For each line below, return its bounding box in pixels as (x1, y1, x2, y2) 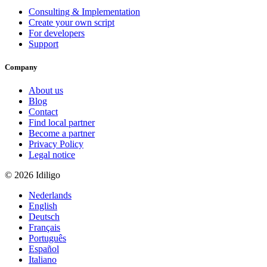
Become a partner (29, 128, 95, 139)
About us (29, 85, 63, 96)
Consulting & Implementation (29, 7, 140, 17)
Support (29, 39, 58, 49)
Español (29, 244, 59, 254)
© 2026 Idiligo (5, 170, 60, 181)
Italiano (29, 254, 57, 265)
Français (29, 222, 60, 233)
